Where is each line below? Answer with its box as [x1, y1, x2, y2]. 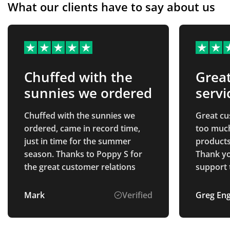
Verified [122, 189, 152, 201]
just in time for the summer [24, 136, 131, 147]
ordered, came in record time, [24, 123, 140, 135]
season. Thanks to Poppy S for [24, 148, 142, 160]
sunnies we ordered [24, 83, 152, 102]
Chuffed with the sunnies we [24, 110, 135, 122]
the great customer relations [24, 161, 136, 173]
